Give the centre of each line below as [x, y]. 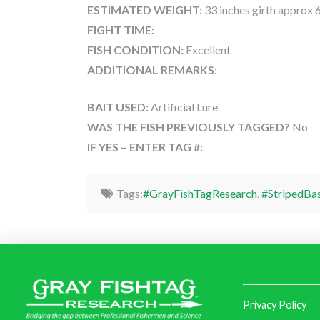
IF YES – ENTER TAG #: [145, 146]
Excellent [207, 49]
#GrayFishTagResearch [200, 193]
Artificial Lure [183, 106]
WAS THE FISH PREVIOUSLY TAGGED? [190, 126]
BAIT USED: [118, 106]
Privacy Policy [275, 304]
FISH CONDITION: [135, 49]
